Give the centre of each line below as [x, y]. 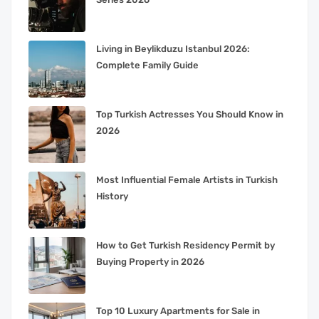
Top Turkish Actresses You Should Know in [190, 115]
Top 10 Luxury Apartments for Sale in [178, 311]
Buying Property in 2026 [150, 262]
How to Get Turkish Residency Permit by [185, 246]
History [112, 197]
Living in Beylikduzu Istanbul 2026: [173, 49]
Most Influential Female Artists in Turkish [187, 180]
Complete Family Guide [147, 66]
